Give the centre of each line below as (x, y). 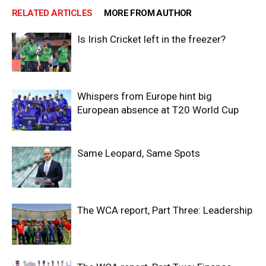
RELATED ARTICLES (52, 13)
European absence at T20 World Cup (158, 110)
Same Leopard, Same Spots (139, 153)
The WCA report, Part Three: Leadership (165, 210)
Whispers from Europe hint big (145, 96)
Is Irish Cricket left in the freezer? (151, 39)
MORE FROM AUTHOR (148, 13)
